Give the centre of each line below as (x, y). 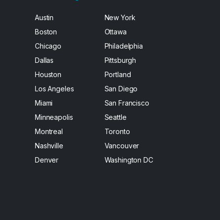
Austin (44, 17)
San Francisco (127, 103)
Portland (118, 74)
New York (120, 17)
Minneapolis (54, 117)
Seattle (115, 117)
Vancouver (122, 146)
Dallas (44, 60)
